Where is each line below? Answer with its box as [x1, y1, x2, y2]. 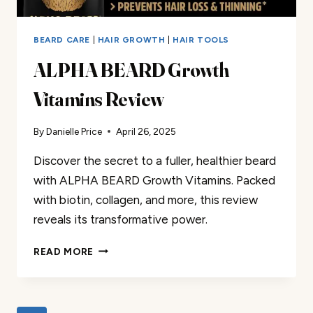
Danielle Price [46, 125, 103, 137]
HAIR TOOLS [173, 35, 230, 45]
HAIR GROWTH [97, 35, 166, 45]
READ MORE [34, 245, 94, 257]
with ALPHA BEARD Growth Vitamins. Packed [34, 173, 275, 187]
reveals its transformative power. [34, 212, 208, 226]
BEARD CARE [34, 35, 90, 45]
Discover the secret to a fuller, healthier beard [34, 153, 276, 168]
